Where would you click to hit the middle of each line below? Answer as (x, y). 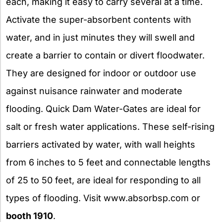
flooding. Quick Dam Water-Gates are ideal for (103, 109)
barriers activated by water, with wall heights (101, 144)
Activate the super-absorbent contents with (99, 20)
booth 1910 (29, 216)
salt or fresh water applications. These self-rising (110, 127)
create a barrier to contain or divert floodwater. (105, 55)
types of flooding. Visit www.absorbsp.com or (103, 198)
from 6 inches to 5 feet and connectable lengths (108, 162)
